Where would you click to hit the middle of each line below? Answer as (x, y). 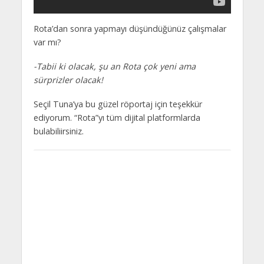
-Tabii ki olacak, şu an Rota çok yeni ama (114, 66)
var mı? (47, 42)
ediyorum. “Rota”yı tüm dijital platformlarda (117, 117)
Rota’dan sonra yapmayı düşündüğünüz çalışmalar (130, 28)
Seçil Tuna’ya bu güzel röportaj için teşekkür (118, 104)
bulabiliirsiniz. (58, 131)
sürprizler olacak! (68, 80)
